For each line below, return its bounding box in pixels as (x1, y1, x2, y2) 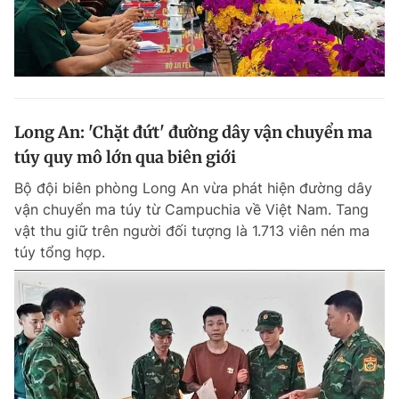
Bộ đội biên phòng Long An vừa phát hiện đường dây (14, 179, 372, 197)
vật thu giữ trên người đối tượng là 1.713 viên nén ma (14, 222, 370, 240)
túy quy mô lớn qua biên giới (14, 147, 236, 167)
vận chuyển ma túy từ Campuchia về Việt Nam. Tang (14, 200, 369, 218)
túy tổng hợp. (14, 243, 105, 261)
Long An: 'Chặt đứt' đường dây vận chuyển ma (14, 122, 372, 142)
